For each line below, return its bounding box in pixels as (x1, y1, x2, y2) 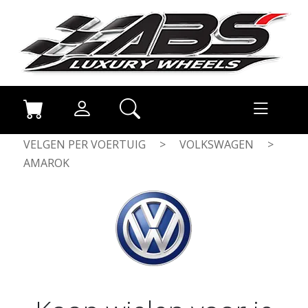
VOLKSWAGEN (179, 137, 254, 152)
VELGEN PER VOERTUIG (23, 137, 146, 152)
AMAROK (23, 155, 69, 170)
